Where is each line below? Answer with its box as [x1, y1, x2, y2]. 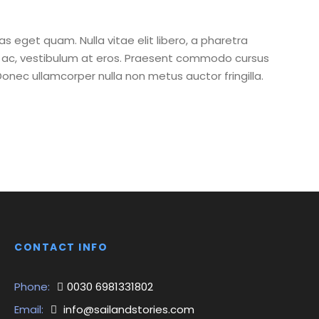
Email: [14, 302, 44, 317]
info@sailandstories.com [61, 302, 195, 317]
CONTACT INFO [14, 240, 108, 254]
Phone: [14, 279, 51, 294]
